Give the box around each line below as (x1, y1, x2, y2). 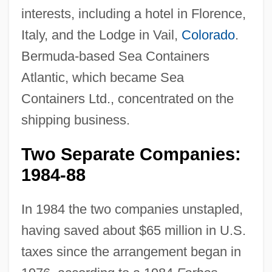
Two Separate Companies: (21, 144, 241, 164)
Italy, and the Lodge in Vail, (21, 27, 182, 42)
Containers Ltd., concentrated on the (21, 90, 234, 106)
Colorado (181, 27, 235, 42)
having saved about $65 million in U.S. (21, 222, 246, 238)
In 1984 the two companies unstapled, (21, 201, 243, 217)
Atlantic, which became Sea (21, 69, 184, 85)
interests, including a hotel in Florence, (21, 5, 246, 21)
